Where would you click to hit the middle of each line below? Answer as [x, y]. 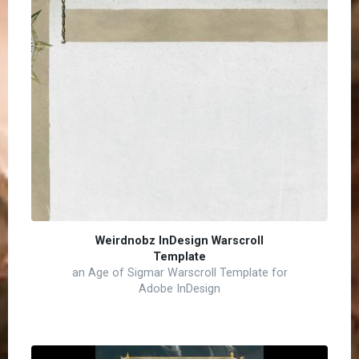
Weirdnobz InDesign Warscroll [179, 241]
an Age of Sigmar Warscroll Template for [179, 273]
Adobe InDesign [179, 289]
